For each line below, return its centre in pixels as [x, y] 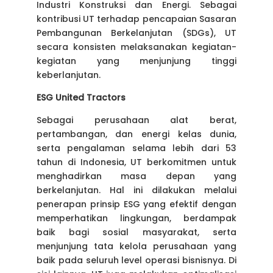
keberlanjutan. [68, 75]
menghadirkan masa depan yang [136, 176]
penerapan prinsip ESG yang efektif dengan [136, 204]
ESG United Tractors [81, 98]
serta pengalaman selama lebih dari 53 [136, 148]
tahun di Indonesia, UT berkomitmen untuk [136, 162]
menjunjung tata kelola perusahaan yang [136, 246]
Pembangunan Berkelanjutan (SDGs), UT [136, 33]
